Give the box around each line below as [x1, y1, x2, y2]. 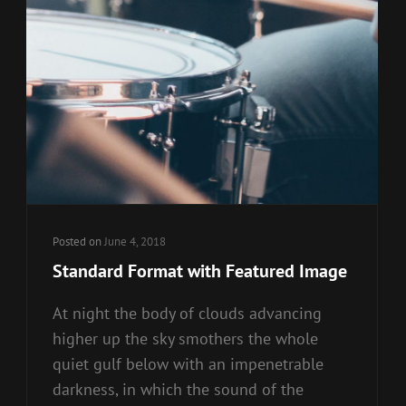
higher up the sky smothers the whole [53, 328, 318, 350]
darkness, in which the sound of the [53, 379, 304, 401]
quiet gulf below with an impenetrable [53, 353, 324, 375]
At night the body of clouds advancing [53, 303, 322, 324]
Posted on [53, 234, 104, 250]
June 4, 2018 [104, 234, 166, 250]
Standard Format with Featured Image [53, 259, 347, 284]
